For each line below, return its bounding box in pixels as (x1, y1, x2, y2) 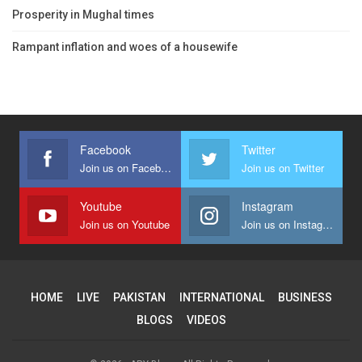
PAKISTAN (112, 290, 166, 304)
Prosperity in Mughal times (12, 7, 154, 21)
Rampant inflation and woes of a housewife (12, 40, 238, 53)
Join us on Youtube (80, 216, 170, 232)
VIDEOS (186, 313, 226, 326)
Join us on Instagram (322, 216, 333, 232)
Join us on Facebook (161, 159, 171, 175)
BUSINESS (277, 290, 332, 304)
